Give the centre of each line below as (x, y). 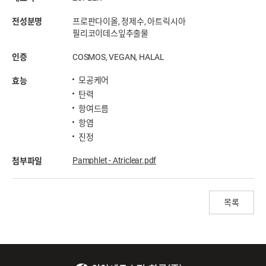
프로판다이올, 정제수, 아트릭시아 (129, 21)
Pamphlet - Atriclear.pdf (115, 160)
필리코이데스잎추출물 (110, 33)
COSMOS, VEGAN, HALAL (118, 57)
